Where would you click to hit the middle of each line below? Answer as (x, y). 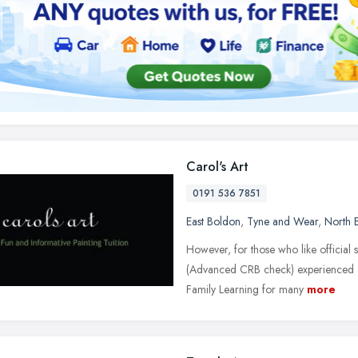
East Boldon (213, 221)
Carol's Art (217, 166)
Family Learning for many (245, 289)
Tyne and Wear (282, 221)
